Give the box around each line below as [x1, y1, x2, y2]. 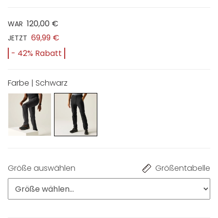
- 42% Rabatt [11, 47, 62, 59]
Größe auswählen [8, 163, 75, 174]
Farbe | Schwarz [8, 77, 68, 89]
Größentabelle [155, 163, 210, 174]
